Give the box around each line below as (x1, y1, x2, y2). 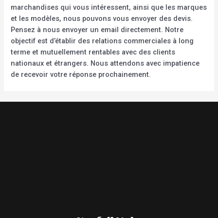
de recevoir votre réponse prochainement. (11, 70, 151, 79)
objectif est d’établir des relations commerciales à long (11, 36, 194, 45)
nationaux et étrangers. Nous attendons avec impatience (11, 58, 200, 68)
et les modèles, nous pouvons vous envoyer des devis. (11, 14, 193, 23)
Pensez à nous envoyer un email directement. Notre (11, 25, 184, 34)
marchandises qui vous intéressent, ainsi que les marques (11, 2, 207, 12)
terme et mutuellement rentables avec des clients (11, 47, 176, 56)
